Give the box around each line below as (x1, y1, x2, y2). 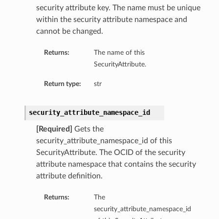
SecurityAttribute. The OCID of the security (36, 149, 185, 157)
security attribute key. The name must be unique (36, 4, 200, 12)
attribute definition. (36, 172, 103, 180)
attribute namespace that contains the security (36, 160, 196, 169)
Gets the (72, 125, 104, 133)
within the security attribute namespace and (36, 16, 187, 24)
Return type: (44, 80, 81, 88)
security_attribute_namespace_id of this (36, 137, 172, 145)
